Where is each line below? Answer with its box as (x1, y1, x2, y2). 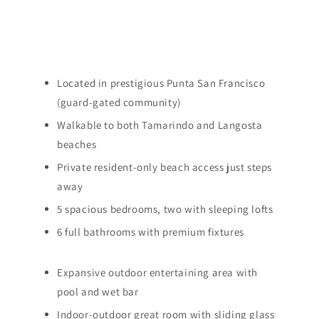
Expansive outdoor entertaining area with (57, 266, 258, 280)
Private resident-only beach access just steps (57, 160, 273, 174)
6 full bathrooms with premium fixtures (57, 225, 244, 239)
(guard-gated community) (57, 95, 181, 110)
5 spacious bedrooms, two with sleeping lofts (57, 202, 273, 216)
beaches (57, 137, 97, 152)
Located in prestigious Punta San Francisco (57, 76, 266, 90)
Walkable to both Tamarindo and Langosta (57, 118, 263, 132)
